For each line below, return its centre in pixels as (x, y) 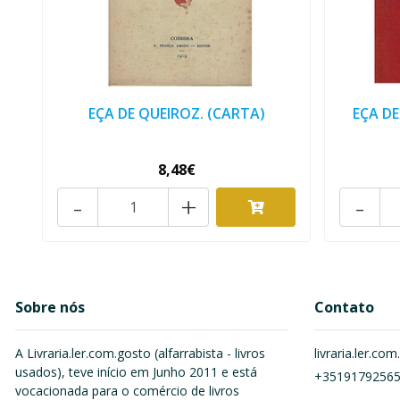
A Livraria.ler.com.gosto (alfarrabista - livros (140, 354)
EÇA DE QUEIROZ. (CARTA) (176, 114)
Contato (344, 308)
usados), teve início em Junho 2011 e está (136, 372)
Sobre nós (50, 308)
